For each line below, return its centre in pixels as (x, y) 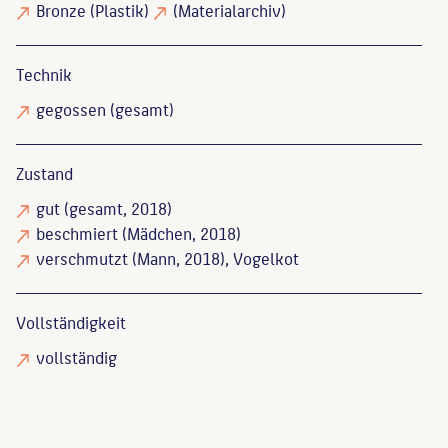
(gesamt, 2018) (116, 207)
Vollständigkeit (71, 321)
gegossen (71, 108)
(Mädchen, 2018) (179, 232)
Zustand (44, 172)
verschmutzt (82, 257)
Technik (44, 73)
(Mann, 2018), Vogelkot (213, 257)
